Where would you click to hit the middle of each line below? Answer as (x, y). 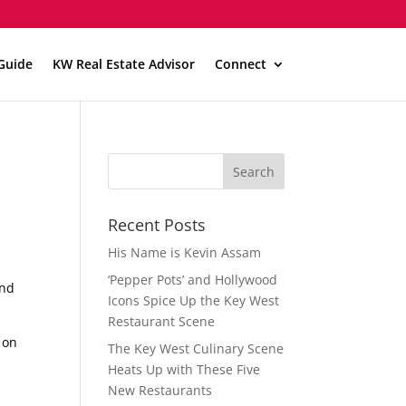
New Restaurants (160, 390)
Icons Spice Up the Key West (194, 300)
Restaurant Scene (162, 321)
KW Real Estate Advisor (123, 64)
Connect (240, 64)
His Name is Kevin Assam (185, 252)
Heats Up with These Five (184, 369)
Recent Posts (157, 225)
